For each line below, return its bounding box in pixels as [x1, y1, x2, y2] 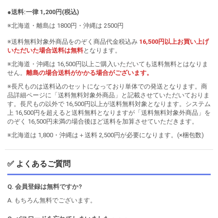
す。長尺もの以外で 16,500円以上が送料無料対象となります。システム [7, 100, 211, 108]
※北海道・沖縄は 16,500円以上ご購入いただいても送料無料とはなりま [7, 60, 208, 68]
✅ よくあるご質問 [7, 159, 71, 168]
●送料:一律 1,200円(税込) [7, 8, 79, 16]
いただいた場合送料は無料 [7, 46, 83, 54]
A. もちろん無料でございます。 [7, 196, 96, 204]
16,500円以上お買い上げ [139, 37, 209, 45]
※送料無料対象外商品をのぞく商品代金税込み [7, 37, 139, 45]
